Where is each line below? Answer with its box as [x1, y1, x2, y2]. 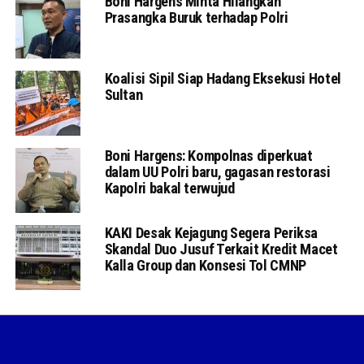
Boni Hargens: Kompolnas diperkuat [104, 147, 313, 164]
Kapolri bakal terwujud [104, 180, 235, 197]
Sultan [104, 86, 143, 103]
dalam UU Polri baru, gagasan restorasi [104, 163, 331, 180]
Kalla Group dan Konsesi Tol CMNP [104, 257, 306, 274]
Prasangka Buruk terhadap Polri [104, 9, 288, 26]
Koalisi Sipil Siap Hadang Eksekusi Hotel [104, 70, 341, 87]
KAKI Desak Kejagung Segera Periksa [104, 224, 318, 241]
